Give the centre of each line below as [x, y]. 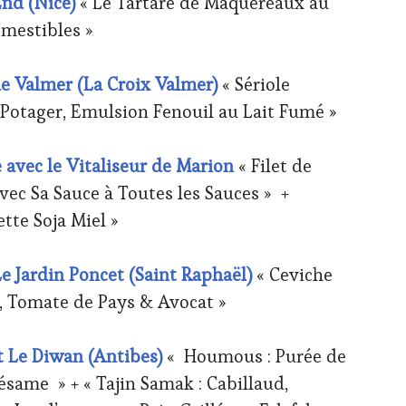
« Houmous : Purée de [256, 356]
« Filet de [273, 165]
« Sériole [256, 84]
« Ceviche [292, 274]
